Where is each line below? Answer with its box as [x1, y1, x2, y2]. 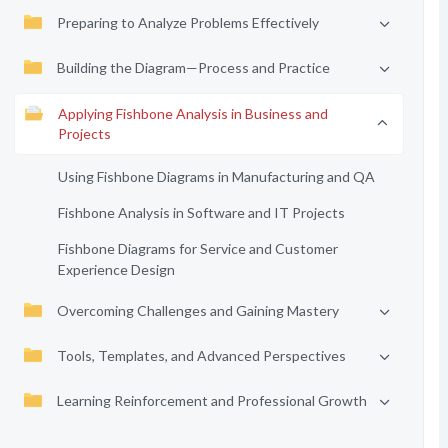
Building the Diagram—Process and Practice [56, 59, 330, 76]
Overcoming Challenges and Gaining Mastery [56, 302, 339, 319]
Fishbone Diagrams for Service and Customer [57, 240, 338, 257]
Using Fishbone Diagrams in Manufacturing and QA [57, 168, 375, 185]
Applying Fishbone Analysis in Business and [57, 105, 328, 122]
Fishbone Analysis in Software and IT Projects [57, 204, 345, 221]
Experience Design [57, 261, 175, 278]
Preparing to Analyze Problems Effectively [56, 14, 319, 31]
